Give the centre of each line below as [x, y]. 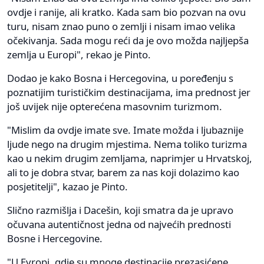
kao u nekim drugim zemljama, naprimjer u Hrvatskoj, [130, 159]
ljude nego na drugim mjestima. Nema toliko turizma [127, 144]
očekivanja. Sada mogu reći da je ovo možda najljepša [128, 41]
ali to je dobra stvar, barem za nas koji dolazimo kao [123, 173]
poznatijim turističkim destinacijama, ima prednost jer [129, 93]
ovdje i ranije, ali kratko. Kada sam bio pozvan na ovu [126, 12]
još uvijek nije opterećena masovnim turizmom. [115, 107]
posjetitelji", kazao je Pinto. [67, 187]
